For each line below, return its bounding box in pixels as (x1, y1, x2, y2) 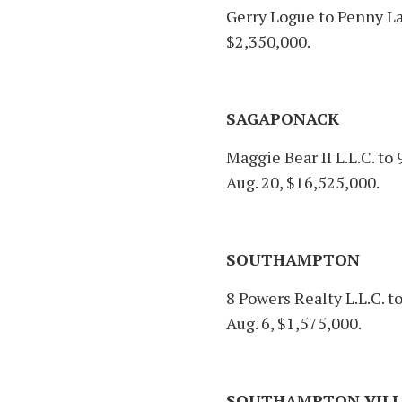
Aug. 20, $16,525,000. (226, 171, 380, 194)
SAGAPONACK (226, 108, 339, 130)
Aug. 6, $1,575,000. (226, 312, 362, 335)
